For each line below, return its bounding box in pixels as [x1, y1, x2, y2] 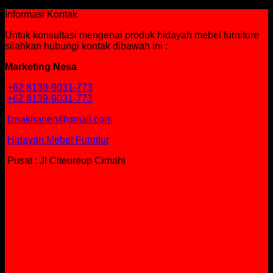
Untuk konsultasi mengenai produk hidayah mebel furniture [5, 30, 259, 41]
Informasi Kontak [5, 9, 77, 20]
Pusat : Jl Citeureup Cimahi [5, 155, 126, 166]
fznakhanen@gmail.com [7, 114, 112, 125]
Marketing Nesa [5, 62, 77, 73]
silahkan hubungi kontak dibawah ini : [5, 41, 168, 52]
